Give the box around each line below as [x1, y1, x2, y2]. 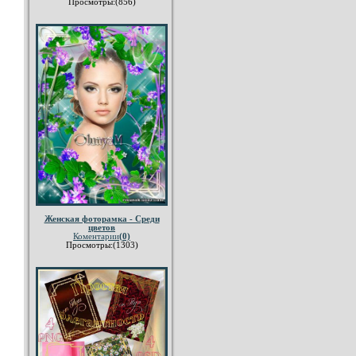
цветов [88, 223, 115, 233]
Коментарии [73, 232, 119, 242]
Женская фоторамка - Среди [44, 215, 160, 224]
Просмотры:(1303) [65, 241, 138, 250]
